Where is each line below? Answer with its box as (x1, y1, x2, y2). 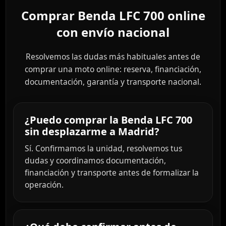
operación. (25, 179, 64, 191)
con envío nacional (56, 24, 169, 41)
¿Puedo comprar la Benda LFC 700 (25, 113, 192, 127)
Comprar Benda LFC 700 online (21, 7, 205, 24)
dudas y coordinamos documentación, (25, 155, 166, 166)
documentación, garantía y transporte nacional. (25, 76, 201, 88)
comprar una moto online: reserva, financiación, (25, 64, 201, 75)
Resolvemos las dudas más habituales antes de (26, 51, 200, 63)
